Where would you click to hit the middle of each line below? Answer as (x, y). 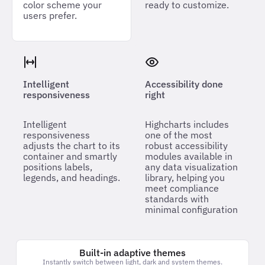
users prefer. (50, 15)
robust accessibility (186, 145)
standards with (177, 198)
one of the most (179, 135)
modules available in (189, 156)
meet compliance (182, 188)
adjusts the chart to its (72, 145)
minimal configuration (191, 209)
